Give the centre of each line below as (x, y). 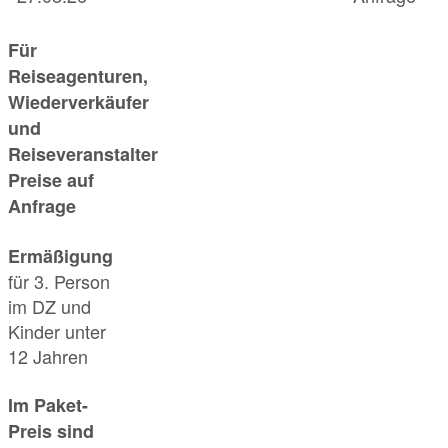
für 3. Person (59, 280)
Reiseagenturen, (78, 76)
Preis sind (51, 430)
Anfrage (42, 206)
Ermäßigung (60, 255)
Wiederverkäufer (78, 102)
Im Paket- (48, 404)
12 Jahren (48, 355)
